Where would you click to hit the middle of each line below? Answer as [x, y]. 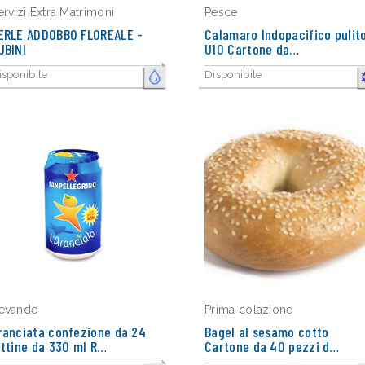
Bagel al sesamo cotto [267, 332]
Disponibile [233, 75]
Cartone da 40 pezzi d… [272, 346]
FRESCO [161, 81]
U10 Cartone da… [252, 49]
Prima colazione [249, 310]
